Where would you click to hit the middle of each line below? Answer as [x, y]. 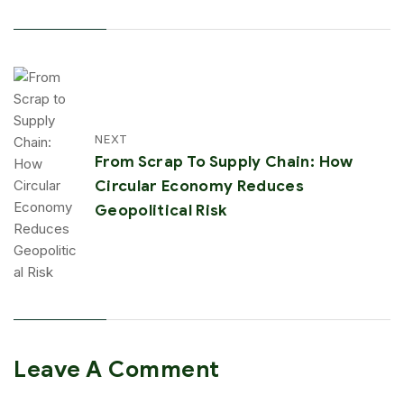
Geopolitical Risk [161, 210]
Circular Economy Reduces [200, 186]
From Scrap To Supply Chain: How [224, 161]
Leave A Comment [117, 369]
